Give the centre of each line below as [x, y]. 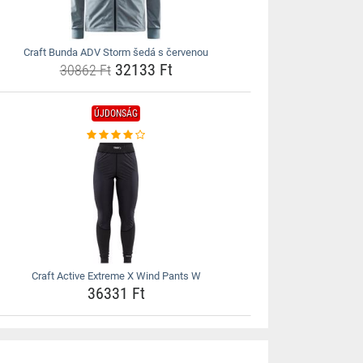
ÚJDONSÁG [116, 113]
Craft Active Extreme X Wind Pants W [116, 276]
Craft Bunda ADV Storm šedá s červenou [116, 52]
